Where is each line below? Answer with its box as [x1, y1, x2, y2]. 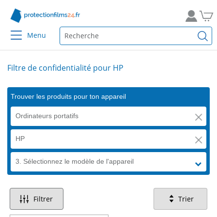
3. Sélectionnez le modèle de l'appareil [15, 157, 134, 165]
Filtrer [33, 194, 53, 203]
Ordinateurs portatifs [15, 112, 78, 120]
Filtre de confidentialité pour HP [7, 62, 124, 73]
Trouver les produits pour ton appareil [11, 93, 126, 100]
